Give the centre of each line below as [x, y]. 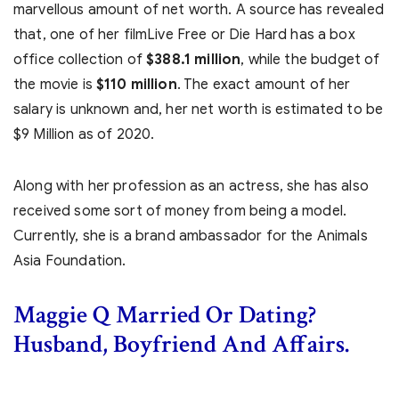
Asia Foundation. [70, 261]
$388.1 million [194, 60]
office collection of [80, 60]
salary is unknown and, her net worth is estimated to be [199, 110]
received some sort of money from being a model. [180, 211]
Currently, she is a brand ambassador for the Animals [191, 236]
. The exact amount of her [264, 85]
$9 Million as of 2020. [84, 134]
